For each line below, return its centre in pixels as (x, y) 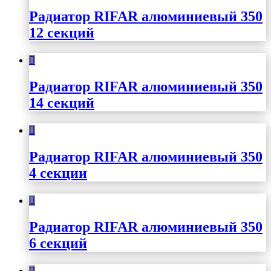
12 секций (62, 33)
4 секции (58, 173)
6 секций (58, 243)
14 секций (62, 103)
